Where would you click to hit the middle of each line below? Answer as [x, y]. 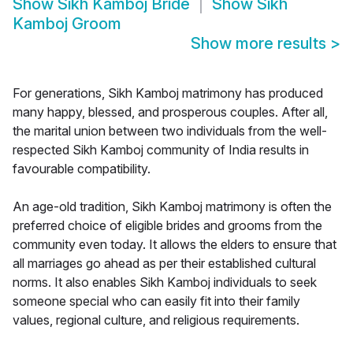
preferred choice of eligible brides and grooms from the [167, 226]
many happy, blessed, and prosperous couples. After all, [170, 112]
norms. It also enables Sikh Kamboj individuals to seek [165, 282]
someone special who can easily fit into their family [156, 301]
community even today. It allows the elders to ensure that [175, 245]
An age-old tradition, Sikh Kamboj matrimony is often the [172, 207]
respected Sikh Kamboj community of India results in [161, 150]
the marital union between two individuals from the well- [170, 131]
